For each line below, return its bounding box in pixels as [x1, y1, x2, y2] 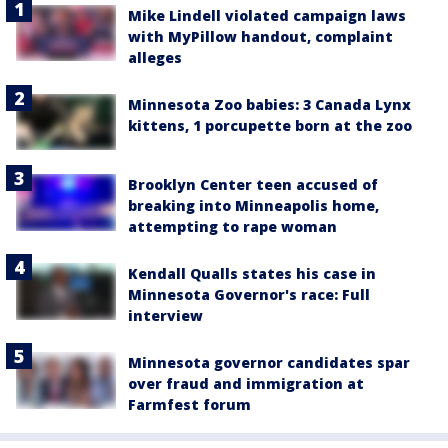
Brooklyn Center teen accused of [128, 175, 378, 195]
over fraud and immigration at [128, 374, 364, 394]
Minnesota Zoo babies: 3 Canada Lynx [128, 95, 411, 115]
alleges [128, 48, 182, 68]
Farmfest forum [128, 395, 251, 415]
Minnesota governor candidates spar [128, 353, 410, 373]
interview [128, 306, 203, 326]
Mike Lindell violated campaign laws [128, 6, 406, 26]
